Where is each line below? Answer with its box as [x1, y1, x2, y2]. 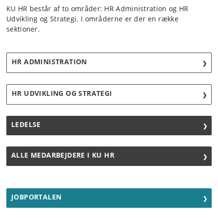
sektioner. [6, 24, 40, 34]
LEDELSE [11, 120, 41, 129]
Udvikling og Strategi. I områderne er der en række [6, 14, 179, 24]
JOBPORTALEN [11, 192, 62, 202]
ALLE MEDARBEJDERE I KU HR [11, 150, 114, 160]
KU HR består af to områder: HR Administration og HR [6, 4, 189, 14]
